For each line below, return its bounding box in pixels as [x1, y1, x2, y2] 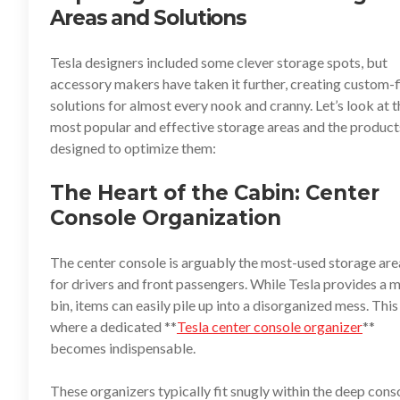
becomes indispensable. [50, 339, 196, 356]
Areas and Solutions [50, 5, 247, 30]
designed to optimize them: [50, 139, 216, 156]
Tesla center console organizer [177, 318, 362, 335]
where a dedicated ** [50, 318, 177, 335]
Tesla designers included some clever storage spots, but [50, 54, 387, 71]
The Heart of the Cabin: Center [50, 180, 379, 205]
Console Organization [50, 205, 281, 230]
